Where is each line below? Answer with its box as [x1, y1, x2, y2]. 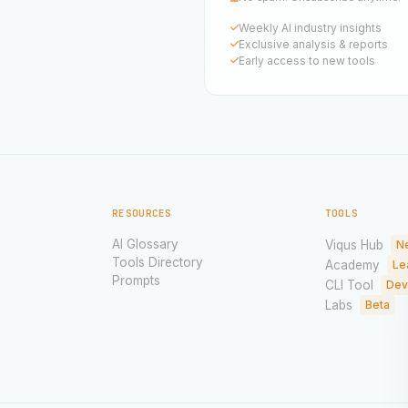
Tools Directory [112, 254, 204, 270]
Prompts [112, 272, 161, 288]
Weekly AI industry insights [239, 20, 382, 35]
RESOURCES [112, 206, 172, 219]
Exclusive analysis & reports [239, 36, 388, 51]
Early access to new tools [239, 53, 375, 67]
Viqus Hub [324, 237, 383, 252]
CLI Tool [324, 277, 373, 292]
